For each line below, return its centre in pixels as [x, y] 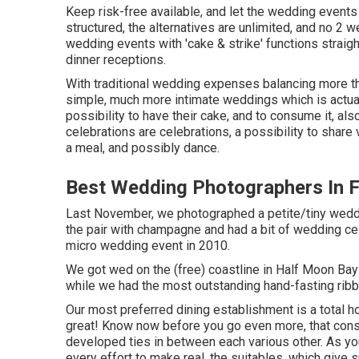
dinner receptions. [116, 60]
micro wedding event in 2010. [148, 246]
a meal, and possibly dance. [143, 148]
